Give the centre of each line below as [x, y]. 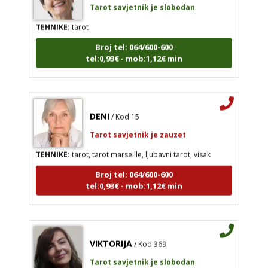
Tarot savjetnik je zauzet [138, 127]
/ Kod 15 [125, 109]
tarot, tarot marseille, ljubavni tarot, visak [140, 147]
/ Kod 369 [150, 237]
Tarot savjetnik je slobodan [142, 255]
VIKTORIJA [111, 236]
